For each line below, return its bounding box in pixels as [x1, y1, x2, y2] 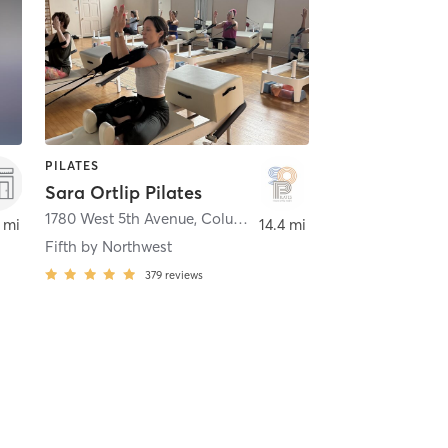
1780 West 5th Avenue [44, 209, 194, 229]
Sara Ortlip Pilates [44, 181, 202, 205]
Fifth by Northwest [44, 237, 172, 257]
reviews [164, 268, 203, 283]
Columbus [200, 209, 233, 229]
